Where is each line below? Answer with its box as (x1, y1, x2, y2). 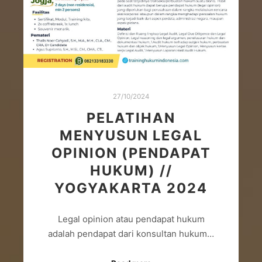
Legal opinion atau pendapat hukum (57, 213, 205, 225)
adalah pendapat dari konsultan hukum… (48, 227, 214, 239)
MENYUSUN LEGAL (60, 127, 202, 144)
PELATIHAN (87, 109, 175, 127)
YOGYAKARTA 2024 (54, 180, 208, 197)
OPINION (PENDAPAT (51, 144, 211, 162)
